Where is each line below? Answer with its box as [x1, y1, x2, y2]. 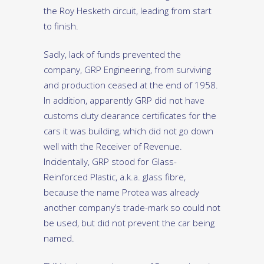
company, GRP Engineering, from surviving [44, 64, 211, 76]
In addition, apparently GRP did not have [44, 94, 204, 107]
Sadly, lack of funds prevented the [44, 48, 181, 61]
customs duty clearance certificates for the [44, 110, 216, 122]
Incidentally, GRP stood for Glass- [44, 156, 177, 168]
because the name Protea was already [44, 186, 199, 199]
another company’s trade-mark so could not [44, 202, 220, 214]
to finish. [44, 20, 78, 32]
